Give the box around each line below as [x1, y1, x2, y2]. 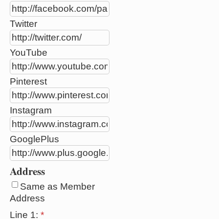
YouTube [10, 47, 47, 58]
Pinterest [10, 76, 47, 87]
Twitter [10, 18, 37, 29]
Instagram [10, 105, 52, 115]
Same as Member [20, 181, 95, 192]
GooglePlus [10, 133, 59, 144]
